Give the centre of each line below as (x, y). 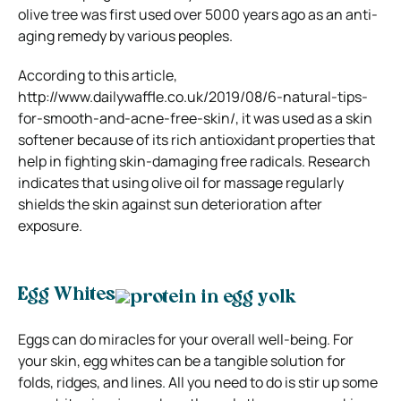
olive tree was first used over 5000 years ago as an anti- (198, 14)
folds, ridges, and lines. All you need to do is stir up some (198, 382)
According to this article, (98, 75)
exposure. (50, 225)
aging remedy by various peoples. (125, 35)
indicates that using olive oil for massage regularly (181, 182)
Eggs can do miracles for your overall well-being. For (186, 339)
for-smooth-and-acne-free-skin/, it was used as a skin (195, 118)
